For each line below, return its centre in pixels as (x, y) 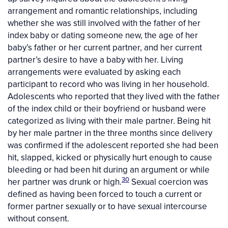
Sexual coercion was (169, 182)
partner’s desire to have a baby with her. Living (95, 60)
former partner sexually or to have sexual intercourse (107, 206)
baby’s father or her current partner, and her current (105, 48)
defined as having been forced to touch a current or (105, 194)
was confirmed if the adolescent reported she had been (113, 145)
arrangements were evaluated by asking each (94, 72)
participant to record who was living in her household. (108, 84)
